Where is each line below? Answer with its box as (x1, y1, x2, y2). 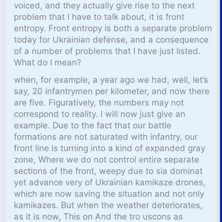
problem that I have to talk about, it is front (14, 12, 185, 22)
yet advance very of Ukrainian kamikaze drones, (14, 177, 206, 188)
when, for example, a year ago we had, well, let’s (14, 75, 209, 85)
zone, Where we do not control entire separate (14, 155, 200, 165)
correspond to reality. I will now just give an (14, 109, 186, 119)
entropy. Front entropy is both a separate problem (14, 23, 213, 34)
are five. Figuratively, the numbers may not (14, 98, 184, 108)
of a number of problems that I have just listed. (14, 46, 201, 56)
